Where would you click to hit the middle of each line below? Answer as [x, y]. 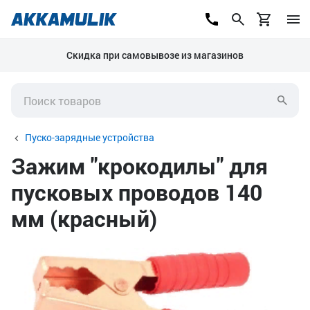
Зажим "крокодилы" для [139, 166]
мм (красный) [84, 218]
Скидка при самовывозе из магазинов [155, 55]
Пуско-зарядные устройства [90, 137]
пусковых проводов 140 [137, 192]
